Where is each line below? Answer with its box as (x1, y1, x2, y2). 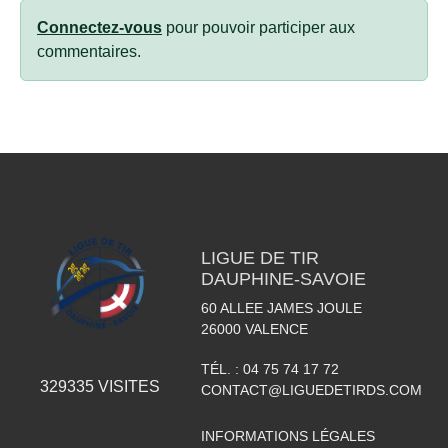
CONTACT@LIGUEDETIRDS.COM (200, 381, 422, 398)
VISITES (94, 378, 161, 396)
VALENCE (244, 320, 308, 337)
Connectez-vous (37, 18, 162, 36)
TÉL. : (200, 360, 243, 377)
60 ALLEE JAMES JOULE (200, 299, 362, 316)
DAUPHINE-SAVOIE (200, 268, 366, 289)
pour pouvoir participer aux (162, 18, 355, 36)
